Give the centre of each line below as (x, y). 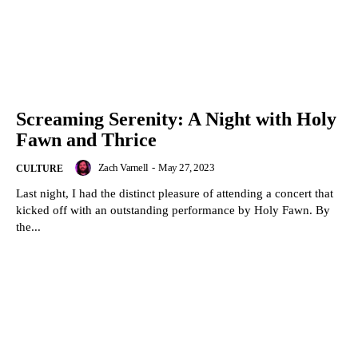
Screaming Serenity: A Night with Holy (176, 119)
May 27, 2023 (186, 168)
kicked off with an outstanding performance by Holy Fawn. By (63, 211)
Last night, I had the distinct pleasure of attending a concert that (175, 194)
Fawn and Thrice (86, 140)
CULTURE (40, 169)
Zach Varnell (123, 168)
